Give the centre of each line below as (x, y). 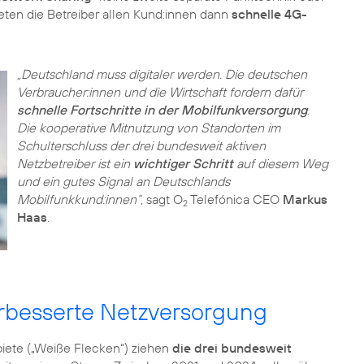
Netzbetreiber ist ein (75, 163)
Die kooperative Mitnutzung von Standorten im (148, 128)
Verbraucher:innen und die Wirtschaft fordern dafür (160, 92)
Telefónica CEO (235, 199)
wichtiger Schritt (183, 163)
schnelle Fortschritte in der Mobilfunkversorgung (162, 110)
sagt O (162, 199)
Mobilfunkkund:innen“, (80, 199)
